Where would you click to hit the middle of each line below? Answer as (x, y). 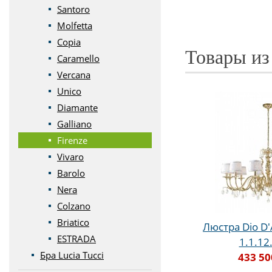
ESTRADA (76, 239)
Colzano (74, 206)
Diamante (77, 107)
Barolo (71, 173)
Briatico (73, 222)
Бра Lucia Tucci (72, 255)
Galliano (74, 124)
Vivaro (70, 157)
